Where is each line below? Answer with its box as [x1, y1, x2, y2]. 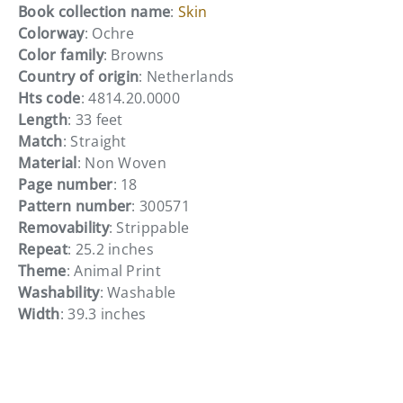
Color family [18, 44, 103, 65]
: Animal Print [66, 260, 162, 281]
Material [18, 152, 77, 173]
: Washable [99, 282, 176, 302]
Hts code [18, 87, 81, 108]
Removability [18, 217, 109, 237]
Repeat [18, 238, 67, 259]
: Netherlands [139, 66, 235, 86]
